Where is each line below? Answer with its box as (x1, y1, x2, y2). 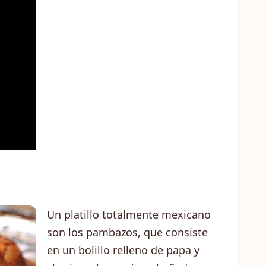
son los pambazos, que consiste (47, 225, 208, 239)
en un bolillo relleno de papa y (47, 243, 199, 257)
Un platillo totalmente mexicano (47, 207, 211, 221)
